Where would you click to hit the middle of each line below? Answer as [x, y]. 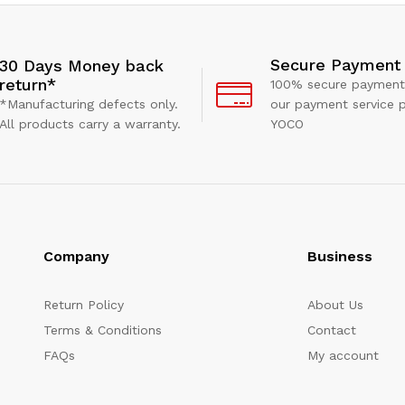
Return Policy [84, 305]
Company [77, 257]
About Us [335, 305]
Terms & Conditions [103, 330]
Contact [331, 330]
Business [339, 257]
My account [343, 356]
